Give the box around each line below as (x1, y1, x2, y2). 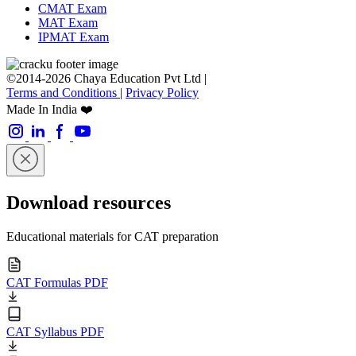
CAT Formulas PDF (6, 275, 108, 289)
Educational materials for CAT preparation (6, 229, 219, 243)
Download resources (6, 192, 171, 213)
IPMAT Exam (38, 29, 109, 44)
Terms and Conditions (6, 85, 120, 99)
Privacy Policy (126, 85, 199, 99)
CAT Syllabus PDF (6, 324, 104, 339)
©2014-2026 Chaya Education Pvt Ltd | (6, 71, 207, 85)
